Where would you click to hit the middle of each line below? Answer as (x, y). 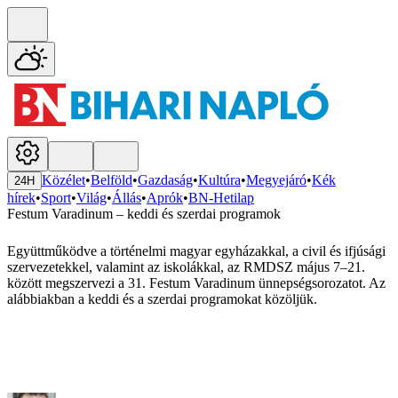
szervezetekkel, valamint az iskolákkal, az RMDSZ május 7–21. (186, 267)
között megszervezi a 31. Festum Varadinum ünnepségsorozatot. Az (196, 283)
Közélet (64, 180)
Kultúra (219, 180)
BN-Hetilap (221, 198)
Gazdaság (165, 180)
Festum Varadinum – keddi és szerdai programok (144, 214)
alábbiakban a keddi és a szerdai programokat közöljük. (162, 299)
